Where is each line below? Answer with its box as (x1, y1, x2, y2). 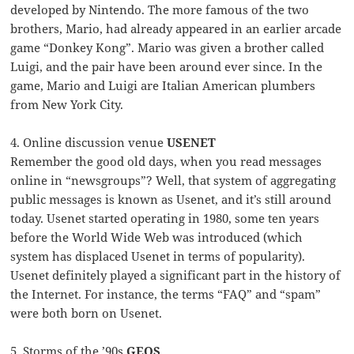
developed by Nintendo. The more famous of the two (10, 2, 310, 18)
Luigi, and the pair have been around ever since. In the (10, 58, 323, 75)
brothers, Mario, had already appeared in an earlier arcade (10, 21, 342, 37)
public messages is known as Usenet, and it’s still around (10, 191, 332, 208)
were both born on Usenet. (10, 305, 163, 322)
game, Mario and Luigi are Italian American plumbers (10, 77, 316, 94)
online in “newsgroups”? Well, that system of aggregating (10, 172, 337, 189)
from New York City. (10, 96, 124, 113)
